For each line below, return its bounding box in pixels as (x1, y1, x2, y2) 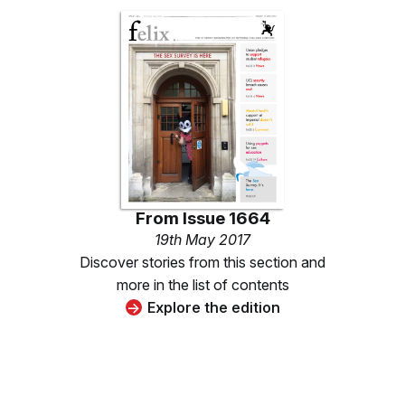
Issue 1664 (182, 207, 270, 229)
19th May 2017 (155, 230, 250, 249)
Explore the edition (146, 297, 280, 316)
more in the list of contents (116, 275, 289, 294)
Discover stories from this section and (80, 252, 325, 271)
